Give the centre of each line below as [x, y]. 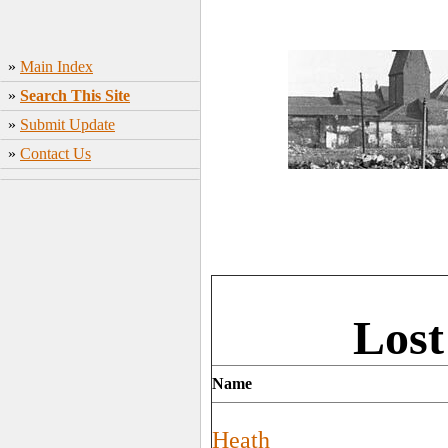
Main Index [56, 66]
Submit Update [67, 124]
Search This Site [75, 95]
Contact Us [55, 153]
